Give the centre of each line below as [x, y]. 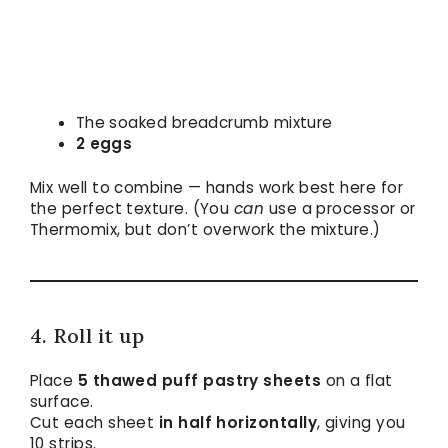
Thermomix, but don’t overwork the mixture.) [205, 229]
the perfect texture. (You [132, 208]
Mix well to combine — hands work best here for [216, 187]
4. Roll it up [87, 335]
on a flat [357, 380]
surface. [62, 401]
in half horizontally [237, 422]
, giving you [361, 422]
